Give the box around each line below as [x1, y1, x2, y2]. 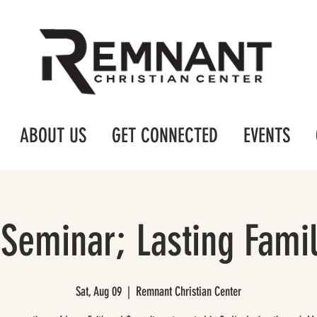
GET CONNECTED [112, 124, 218, 147]
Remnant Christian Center [136, 284, 241, 299]
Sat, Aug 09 [76, 284, 122, 299]
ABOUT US [20, 124, 86, 147]
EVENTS [243, 124, 290, 147]
